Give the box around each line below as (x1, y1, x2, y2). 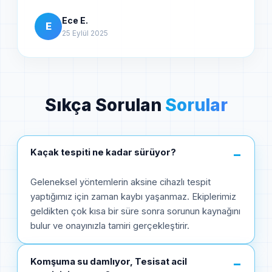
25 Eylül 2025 (62, 28, 108, 38)
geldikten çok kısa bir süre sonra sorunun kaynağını (30, 206, 240, 217)
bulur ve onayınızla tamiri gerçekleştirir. (30, 220, 189, 232)
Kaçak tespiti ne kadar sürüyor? (30, 147, 176, 158)
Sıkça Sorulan (44, 94, 165, 115)
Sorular (165, 94, 228, 115)
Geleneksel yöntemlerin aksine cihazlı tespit (30, 177, 211, 188)
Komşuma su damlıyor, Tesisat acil (30, 256, 187, 267)
